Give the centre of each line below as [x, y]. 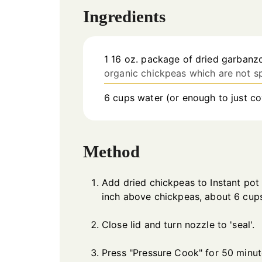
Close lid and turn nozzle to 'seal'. [178, 224]
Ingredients [124, 17]
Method [111, 151]
